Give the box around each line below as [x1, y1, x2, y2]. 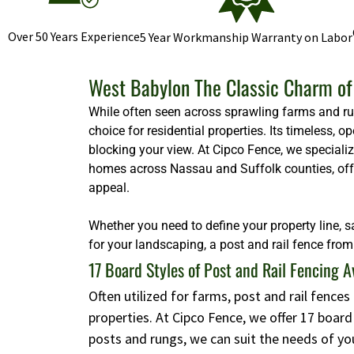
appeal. [88, 180, 130, 196]
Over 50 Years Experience [8, 28, 140, 45]
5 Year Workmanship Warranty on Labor [140, 29, 352, 46]
